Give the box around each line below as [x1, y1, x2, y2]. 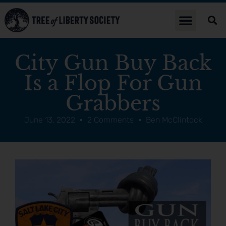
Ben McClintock [145, 115, 202, 125]
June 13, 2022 [24, 115, 75, 125]
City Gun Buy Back [14, 50, 212, 76]
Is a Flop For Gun [24, 71, 202, 96]
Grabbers [66, 91, 160, 117]
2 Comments [87, 115, 134, 125]
